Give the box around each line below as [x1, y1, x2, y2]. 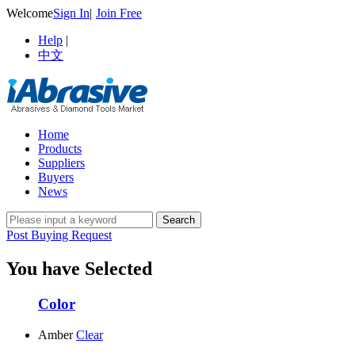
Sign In [53, 6, 90, 20]
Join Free [96, 6, 142, 20]
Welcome [6, 6, 53, 20]
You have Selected [6, 258, 152, 279]
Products [38, 142, 82, 155]
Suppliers [38, 156, 85, 170]
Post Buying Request [6, 228, 112, 242]
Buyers [38, 170, 74, 184]
